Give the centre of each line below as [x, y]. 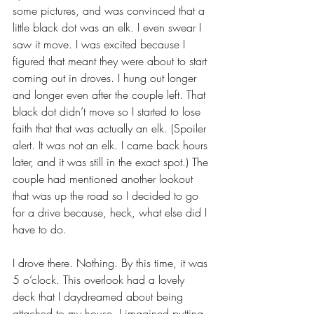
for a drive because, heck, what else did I [111, 212]
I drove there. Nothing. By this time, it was [112, 262]
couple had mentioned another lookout [104, 178]
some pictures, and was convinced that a [110, 10]
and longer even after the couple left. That [111, 94]
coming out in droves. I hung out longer [106, 77]
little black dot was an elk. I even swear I [109, 27]
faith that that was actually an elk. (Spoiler [111, 128]
